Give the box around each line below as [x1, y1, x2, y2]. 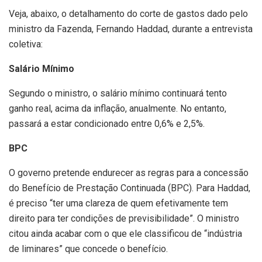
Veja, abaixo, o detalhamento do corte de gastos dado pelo [9, 8, 248, 19]
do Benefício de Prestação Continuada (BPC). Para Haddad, [9, 182, 250, 194]
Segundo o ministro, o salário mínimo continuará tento [9, 88, 227, 99]
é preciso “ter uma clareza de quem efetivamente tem [9, 198, 228, 209]
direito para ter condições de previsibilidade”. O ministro [9, 213, 239, 224]
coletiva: [9, 39, 43, 50]
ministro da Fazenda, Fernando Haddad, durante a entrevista [9, 23, 253, 35]
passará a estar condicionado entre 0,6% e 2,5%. [9, 118, 205, 129]
